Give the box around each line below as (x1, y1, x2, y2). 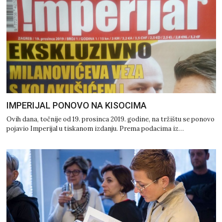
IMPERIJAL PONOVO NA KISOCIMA (6, 100, 147, 111)
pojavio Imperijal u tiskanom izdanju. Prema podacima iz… (6, 124, 184, 133)
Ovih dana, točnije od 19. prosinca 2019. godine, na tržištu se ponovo (6, 115, 215, 124)
